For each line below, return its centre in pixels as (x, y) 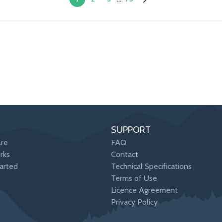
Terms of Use (134, 178)
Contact (125, 155)
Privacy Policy (134, 202)
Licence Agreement (144, 190)
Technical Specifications (151, 166)
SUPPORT (131, 130)
